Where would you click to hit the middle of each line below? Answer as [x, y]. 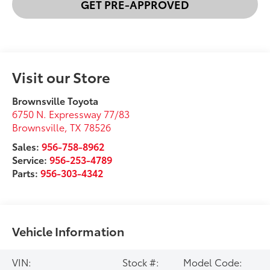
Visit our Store [61, 76]
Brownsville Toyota [55, 100]
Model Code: [212, 262]
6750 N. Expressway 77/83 [71, 113]
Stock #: [141, 262]
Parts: [27, 172]
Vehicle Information [68, 231]
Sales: [27, 146]
